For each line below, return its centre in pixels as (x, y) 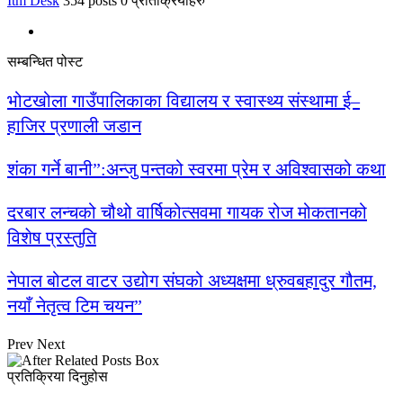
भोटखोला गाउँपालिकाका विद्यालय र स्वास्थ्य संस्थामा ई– (184, 100)
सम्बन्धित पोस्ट (45, 61)
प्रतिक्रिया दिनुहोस (58, 376)
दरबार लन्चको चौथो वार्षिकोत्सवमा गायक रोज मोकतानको (187, 212)
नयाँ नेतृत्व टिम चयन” (75, 305)
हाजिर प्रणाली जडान (74, 125)
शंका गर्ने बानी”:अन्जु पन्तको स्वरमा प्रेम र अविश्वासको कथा (197, 169)
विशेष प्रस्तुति (52, 237)
